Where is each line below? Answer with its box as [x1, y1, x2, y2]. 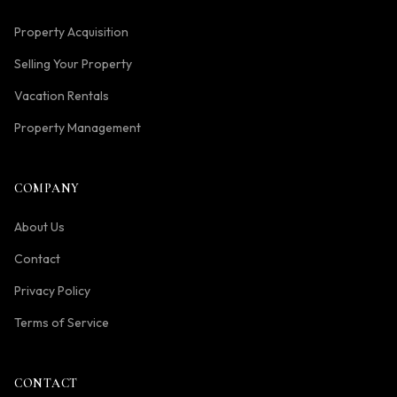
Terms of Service [14, 315, 109, 331]
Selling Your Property [14, 56, 132, 72]
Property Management [14, 120, 141, 136]
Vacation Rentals [14, 88, 109, 104]
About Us [14, 219, 65, 235]
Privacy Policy [14, 283, 90, 299]
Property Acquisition [14, 24, 128, 40]
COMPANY [14, 181, 80, 196]
